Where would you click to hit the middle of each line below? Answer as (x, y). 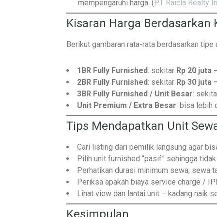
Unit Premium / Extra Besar (127, 105)
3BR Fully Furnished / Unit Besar (135, 94)
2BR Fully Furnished (112, 82)
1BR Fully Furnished (112, 70)
